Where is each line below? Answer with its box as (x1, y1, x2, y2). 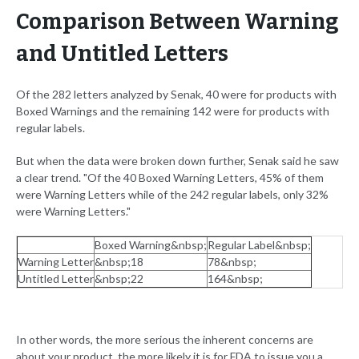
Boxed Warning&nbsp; (95, 238, 207, 252)
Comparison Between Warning (16, 9, 338, 35)
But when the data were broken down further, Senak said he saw (16, 154, 339, 168)
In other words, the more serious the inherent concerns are (16, 333, 313, 347)
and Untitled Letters (16, 41, 228, 67)
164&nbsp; (208, 272, 263, 286)
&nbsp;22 (95, 272, 143, 286)
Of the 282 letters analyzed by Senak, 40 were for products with (16, 87, 337, 102)
